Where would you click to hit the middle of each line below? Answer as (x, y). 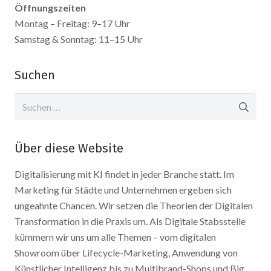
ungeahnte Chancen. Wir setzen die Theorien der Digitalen (134, 206)
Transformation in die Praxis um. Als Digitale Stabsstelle (130, 221)
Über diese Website (69, 149)
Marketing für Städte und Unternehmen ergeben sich (123, 190)
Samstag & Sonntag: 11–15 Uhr (79, 39)
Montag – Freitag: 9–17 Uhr (72, 24)
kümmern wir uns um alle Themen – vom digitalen (115, 237)
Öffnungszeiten (50, 8)
